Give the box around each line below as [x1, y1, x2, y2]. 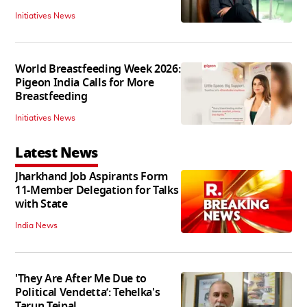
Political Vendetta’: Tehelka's [15, 284, 160, 302]
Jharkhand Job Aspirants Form [15, 169, 169, 186]
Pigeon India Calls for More [15, 75, 154, 92]
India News [15, 221, 58, 230]
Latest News [15, 143, 98, 164]
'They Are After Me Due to [15, 271, 147, 288]
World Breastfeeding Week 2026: [15, 61, 181, 78]
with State [15, 196, 68, 213]
